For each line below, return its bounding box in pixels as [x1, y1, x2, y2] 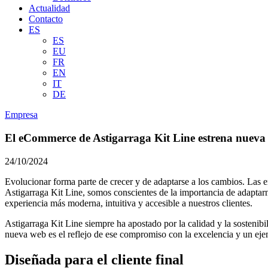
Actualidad [29, 3, 70, 14]
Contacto [29, 14, 63, 25]
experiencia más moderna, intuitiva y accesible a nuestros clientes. [5, 197, 252, 208]
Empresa [5, 109, 38, 120]
